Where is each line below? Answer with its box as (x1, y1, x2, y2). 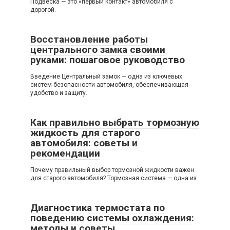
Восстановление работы (30, 33, 148, 45)
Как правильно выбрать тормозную (30, 116, 199, 128)
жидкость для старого (30, 126, 140, 139)
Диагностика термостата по (30, 201, 165, 214)
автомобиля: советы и (30, 137, 138, 149)
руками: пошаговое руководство (30, 53, 185, 66)
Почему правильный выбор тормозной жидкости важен (30, 166, 194, 174)
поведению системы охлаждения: (30, 212, 194, 224)
